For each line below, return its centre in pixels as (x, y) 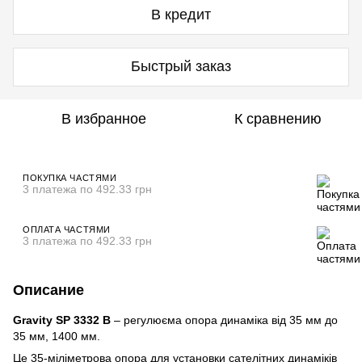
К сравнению (278, 118)
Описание (48, 290)
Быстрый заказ (181, 67)
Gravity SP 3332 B (62, 320)
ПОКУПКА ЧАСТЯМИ (70, 177)
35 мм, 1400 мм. (57, 336)
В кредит (181, 15)
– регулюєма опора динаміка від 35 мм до (224, 320)
